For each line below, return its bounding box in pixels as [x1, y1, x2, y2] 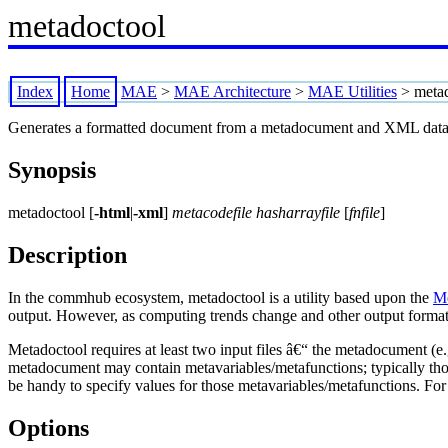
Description [8, 241, 127, 268]
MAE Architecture [174, 83, 291, 100]
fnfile [349, 203, 380, 221]
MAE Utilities [308, 83, 397, 100]
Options [8, 414, 89, 441]
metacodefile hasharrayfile [172, 203, 340, 221]
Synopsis [8, 156, 96, 183]
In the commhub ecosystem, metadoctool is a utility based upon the [8, 288, 433, 306]
